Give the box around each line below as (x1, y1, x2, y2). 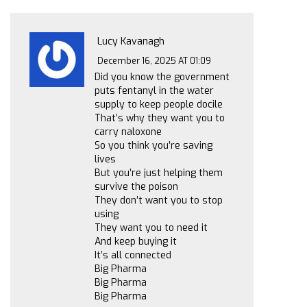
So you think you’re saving (95, 139, 212, 153)
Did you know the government (95, 71, 230, 84)
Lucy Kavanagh (97, 34, 165, 48)
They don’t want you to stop (95, 194, 223, 208)
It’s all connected (95, 249, 171, 262)
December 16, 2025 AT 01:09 (97, 55, 212, 67)
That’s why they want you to (95, 112, 225, 125)
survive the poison (95, 180, 178, 194)
